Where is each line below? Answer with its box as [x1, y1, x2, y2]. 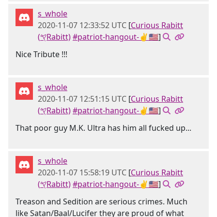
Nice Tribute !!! [15, 49, 67, 60]
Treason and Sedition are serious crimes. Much [15, 196, 187, 207]
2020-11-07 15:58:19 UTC [38, 167, 126, 178]
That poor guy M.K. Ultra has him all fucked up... [15, 123, 191, 133]
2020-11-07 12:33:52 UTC [38, 20, 126, 31]
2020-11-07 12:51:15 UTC [38, 93, 126, 104]
